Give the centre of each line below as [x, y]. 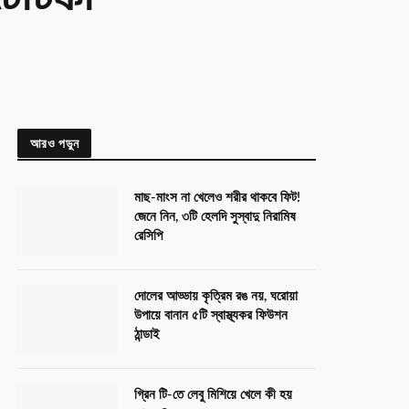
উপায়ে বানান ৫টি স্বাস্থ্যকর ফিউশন [211, 315]
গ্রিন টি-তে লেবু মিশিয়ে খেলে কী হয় [213, 395]
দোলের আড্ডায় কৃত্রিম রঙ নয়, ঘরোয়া [216, 296]
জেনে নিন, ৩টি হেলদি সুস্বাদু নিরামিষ [215, 217]
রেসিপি [148, 236]
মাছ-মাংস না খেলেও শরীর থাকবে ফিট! [217, 198]
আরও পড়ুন [55, 143]
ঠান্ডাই [147, 335]
